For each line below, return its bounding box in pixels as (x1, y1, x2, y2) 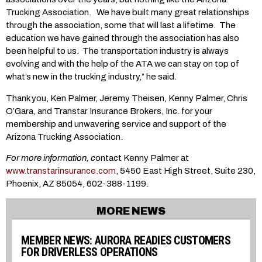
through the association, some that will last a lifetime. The (6, 20, 236, 30)
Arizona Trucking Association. (6, 132, 123, 142)
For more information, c (6, 153, 95, 163)
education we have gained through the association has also (6, 33, 239, 43)
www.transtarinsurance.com (6, 166, 116, 175)
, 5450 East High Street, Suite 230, (116, 166, 256, 175)
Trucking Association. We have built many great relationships (6, 8, 249, 18)
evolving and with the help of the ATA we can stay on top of (6, 59, 239, 69)
